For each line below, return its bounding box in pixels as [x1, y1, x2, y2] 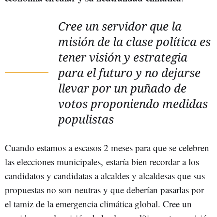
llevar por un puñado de [58, 80, 186, 96]
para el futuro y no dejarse [58, 64, 201, 80]
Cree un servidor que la [58, 18, 182, 34]
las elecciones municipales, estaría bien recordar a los [5, 155, 199, 168]
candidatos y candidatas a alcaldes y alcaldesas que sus [5, 170, 205, 182]
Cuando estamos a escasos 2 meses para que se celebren [5, 141, 209, 154]
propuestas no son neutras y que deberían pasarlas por [5, 184, 204, 196]
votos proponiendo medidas [58, 95, 208, 111]
